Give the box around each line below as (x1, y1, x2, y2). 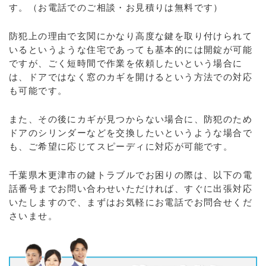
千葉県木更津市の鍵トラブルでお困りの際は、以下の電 (9, 170, 252, 180)
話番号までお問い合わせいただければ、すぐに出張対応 (9, 183, 252, 194)
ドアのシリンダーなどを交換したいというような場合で (9, 128, 252, 138)
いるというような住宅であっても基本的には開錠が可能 (9, 45, 252, 55)
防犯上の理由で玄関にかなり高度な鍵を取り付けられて (9, 31, 252, 42)
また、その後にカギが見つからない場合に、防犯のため (9, 114, 252, 125)
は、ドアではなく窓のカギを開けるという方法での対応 (9, 72, 252, 83)
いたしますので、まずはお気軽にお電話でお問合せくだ (9, 197, 252, 208)
